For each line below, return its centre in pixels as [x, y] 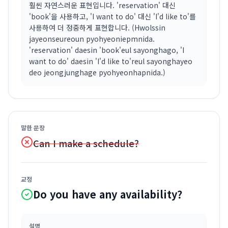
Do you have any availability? [108, 194]
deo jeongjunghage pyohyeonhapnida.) [97, 72]
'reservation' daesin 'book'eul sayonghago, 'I [107, 50]
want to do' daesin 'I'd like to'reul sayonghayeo [111, 61]
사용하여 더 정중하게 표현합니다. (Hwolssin [97, 27]
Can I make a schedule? [86, 143]
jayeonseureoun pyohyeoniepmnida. [92, 39]
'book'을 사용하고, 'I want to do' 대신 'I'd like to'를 [112, 16]
